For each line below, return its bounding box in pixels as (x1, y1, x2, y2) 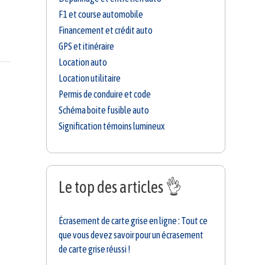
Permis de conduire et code (59, 89, 151, 100)
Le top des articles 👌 (59, 178, 182, 197)
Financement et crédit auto (59, 25, 153, 36)
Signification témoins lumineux (59, 121, 164, 132)
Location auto (59, 57, 107, 68)
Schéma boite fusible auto (59, 105, 149, 116)
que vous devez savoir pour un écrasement (59, 229, 203, 240)
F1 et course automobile (59, 9, 143, 20)
